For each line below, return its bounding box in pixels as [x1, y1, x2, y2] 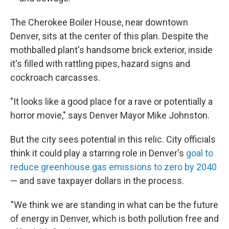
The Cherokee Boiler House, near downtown [10, 17, 188, 28]
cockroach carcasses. [10, 72, 100, 83]
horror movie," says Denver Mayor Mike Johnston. [10, 110, 210, 121]
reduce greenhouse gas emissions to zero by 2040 [10, 162, 217, 172]
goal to [186, 148, 213, 158]
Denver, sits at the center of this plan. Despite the [10, 31, 209, 41]
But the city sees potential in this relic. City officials [10, 134, 216, 145]
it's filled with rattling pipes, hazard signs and [10, 58, 190, 69]
